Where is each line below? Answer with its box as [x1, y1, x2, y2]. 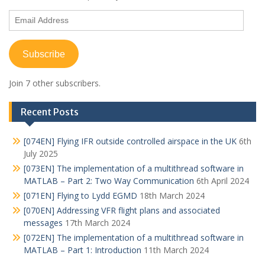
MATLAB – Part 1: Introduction [24, 244, 141, 256]
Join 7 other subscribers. [9, 77, 101, 89]
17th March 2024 [65, 217, 130, 228]
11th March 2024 [144, 244, 209, 256]
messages [24, 217, 63, 228]
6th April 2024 [196, 175, 249, 186]
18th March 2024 [140, 190, 205, 201]
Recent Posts [21, 106, 79, 118]
